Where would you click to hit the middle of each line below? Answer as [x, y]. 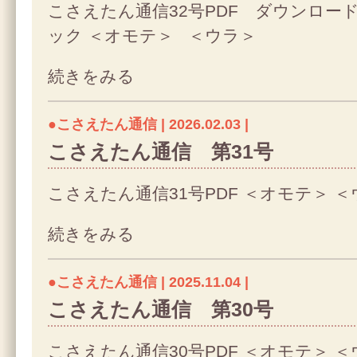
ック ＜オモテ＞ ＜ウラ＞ [157, 35]
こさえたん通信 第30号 [161, 310]
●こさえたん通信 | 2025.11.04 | [148, 282]
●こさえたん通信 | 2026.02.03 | [148, 124]
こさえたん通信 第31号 [161, 152]
